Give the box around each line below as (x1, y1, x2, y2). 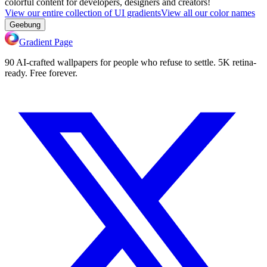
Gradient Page (19, 36, 73, 47)
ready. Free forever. (5, 67, 77, 78)
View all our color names (161, 7, 255, 18)
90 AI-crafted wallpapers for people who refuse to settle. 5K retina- (5, 57, 256, 67)
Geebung (10, 20, 41, 29)
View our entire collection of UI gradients (5, 7, 161, 18)
